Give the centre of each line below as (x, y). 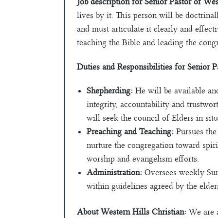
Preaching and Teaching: (130, 132)
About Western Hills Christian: (132, 212)
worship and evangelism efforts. (143, 159)
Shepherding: (110, 91)
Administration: (114, 173)
